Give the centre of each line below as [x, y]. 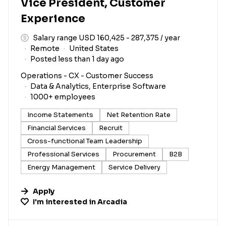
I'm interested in [65, 202]
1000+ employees [63, 97]
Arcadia [112, 202]
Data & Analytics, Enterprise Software [98, 86]
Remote [45, 48]
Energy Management [61, 167]
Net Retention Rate [138, 115]
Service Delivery [134, 167]
